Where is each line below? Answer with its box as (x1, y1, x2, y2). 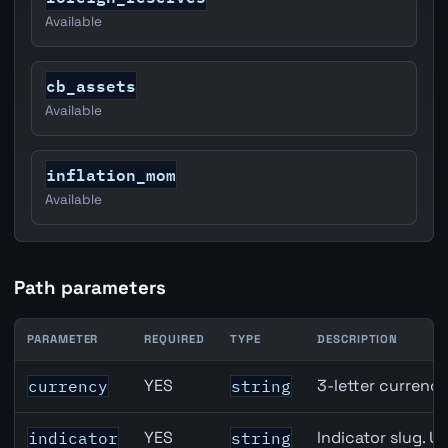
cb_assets (46, 72, 137, 100)
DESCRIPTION (317, 331, 399, 346)
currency (28, 375, 109, 396)
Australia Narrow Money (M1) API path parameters (13, 360, 392, 382)
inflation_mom (46, 161, 177, 189)
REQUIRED (144, 331, 205, 346)
